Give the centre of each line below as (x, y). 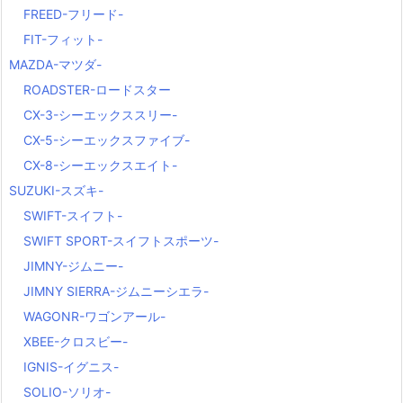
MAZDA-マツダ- (55, 65)
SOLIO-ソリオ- (67, 392)
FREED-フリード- (73, 14)
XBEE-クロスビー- (76, 342)
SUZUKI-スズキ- (56, 191)
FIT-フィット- (63, 40)
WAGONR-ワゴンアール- (94, 317)
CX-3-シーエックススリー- (100, 115)
